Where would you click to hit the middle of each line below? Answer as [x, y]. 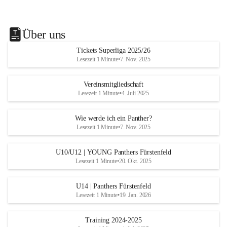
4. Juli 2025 [135, 93]
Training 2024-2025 [113, 220]
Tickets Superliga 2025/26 [113, 50]
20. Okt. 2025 [135, 161]
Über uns [44, 34]
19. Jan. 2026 [135, 195]
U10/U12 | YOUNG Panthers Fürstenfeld [113, 152]
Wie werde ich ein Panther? [113, 118]
